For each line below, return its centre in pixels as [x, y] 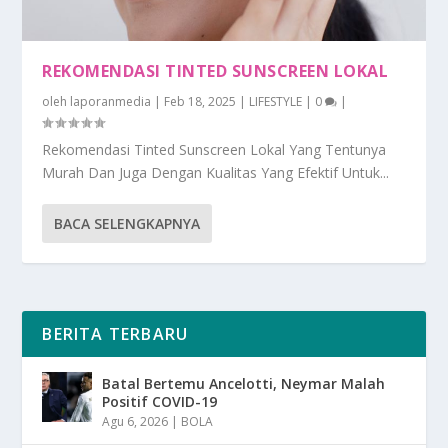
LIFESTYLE [276, 101]
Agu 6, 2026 [135, 421]
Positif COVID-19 [160, 401]
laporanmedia [111, 101]
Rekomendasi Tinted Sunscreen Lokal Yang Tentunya [214, 149]
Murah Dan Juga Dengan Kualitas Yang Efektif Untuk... [216, 172]
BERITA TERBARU [115, 333]
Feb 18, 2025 [200, 101]
